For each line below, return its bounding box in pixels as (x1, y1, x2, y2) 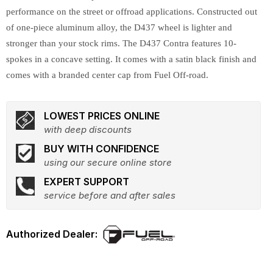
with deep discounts (44, 124, 132, 135)
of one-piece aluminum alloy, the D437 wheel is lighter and (6, 23, 232, 32)
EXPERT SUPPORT (44, 175, 129, 188)
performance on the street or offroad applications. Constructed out (6, 7, 257, 16)
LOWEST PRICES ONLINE (44, 110, 160, 122)
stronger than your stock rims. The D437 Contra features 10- (6, 38, 236, 48)
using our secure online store (44, 157, 172, 168)
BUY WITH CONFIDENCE (44, 143, 159, 155)
